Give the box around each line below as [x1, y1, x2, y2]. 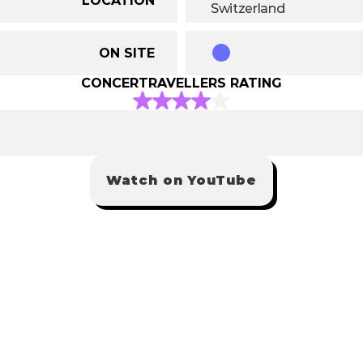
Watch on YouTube [105, 173, 258, 188]
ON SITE [99, 45, 155, 61]
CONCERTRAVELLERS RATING [81, 75, 282, 91]
